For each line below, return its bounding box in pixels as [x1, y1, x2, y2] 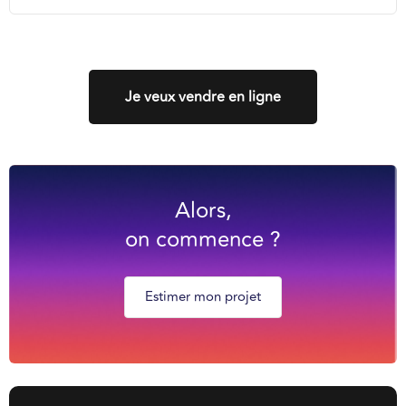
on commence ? [125, 223, 281, 257]
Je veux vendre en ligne [125, 86, 281, 109]
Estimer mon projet [145, 286, 261, 308]
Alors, [174, 194, 232, 228]
